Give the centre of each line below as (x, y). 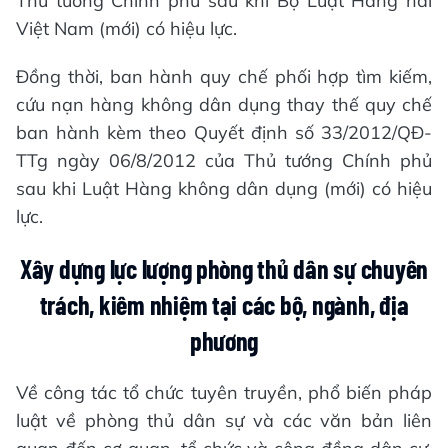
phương (224, 340)
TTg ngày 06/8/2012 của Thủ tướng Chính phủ (224, 160)
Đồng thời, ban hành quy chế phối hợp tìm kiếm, (224, 76)
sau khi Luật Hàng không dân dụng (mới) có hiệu (224, 188)
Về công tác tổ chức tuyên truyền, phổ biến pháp (224, 392)
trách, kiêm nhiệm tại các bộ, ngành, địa (224, 304)
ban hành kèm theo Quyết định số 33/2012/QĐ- (224, 132)
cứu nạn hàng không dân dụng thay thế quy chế (224, 104)
